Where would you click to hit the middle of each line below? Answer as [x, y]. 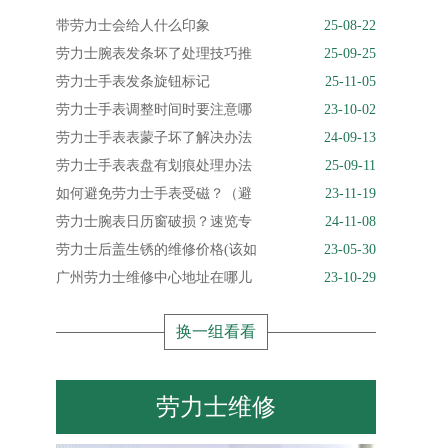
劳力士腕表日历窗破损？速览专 [154, 221]
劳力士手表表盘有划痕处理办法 [154, 165]
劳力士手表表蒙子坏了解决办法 [154, 137]
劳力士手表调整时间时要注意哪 [154, 109]
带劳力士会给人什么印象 [133, 25]
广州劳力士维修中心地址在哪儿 [154, 277]
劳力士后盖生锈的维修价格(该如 [156, 249]
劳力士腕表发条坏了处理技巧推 [154, 53]
